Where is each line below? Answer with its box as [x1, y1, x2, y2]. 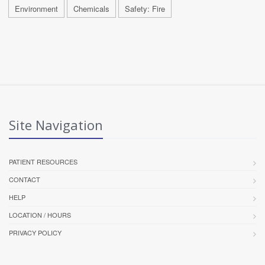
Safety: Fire [125, 2, 165, 14]
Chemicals [73, 2, 109, 14]
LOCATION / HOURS [9, 209, 71, 219]
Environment [15, 2, 58, 14]
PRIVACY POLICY [9, 227, 62, 237]
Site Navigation [9, 115, 103, 134]
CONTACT [9, 174, 40, 184]
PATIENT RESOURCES [9, 156, 77, 166]
